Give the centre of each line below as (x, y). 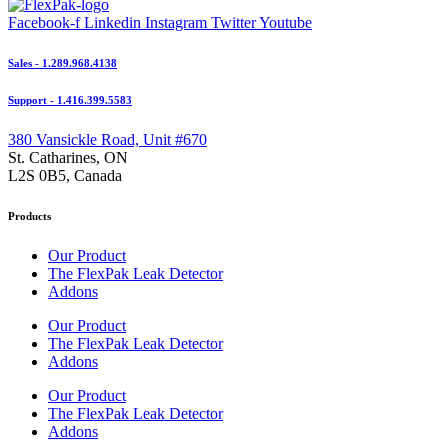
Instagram (176, 22)
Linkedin (112, 22)
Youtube (285, 22)
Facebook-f (44, 22)
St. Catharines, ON (68, 157)
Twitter (233, 22)
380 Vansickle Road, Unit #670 (107, 139)
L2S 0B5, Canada (65, 175)
